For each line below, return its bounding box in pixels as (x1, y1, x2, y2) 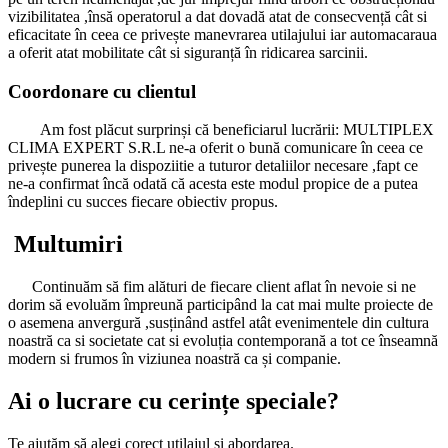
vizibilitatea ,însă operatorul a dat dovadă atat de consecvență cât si (8, 7, 427, 25)
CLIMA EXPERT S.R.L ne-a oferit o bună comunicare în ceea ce (8, 139, 423, 157)
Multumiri (8, 231, 129, 258)
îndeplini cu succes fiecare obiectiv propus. (8, 193, 278, 211)
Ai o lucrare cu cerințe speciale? (8, 388, 339, 415)
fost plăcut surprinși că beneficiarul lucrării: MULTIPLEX (68, 121, 434, 139)
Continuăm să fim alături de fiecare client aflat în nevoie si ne (8, 278, 416, 296)
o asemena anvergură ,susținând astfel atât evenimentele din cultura (8, 314, 429, 332)
